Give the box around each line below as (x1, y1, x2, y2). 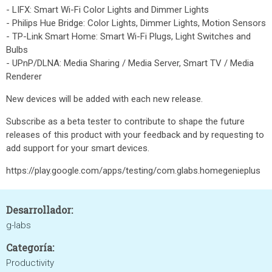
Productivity (6, 257, 54, 268)
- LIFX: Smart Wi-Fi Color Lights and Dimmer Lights (6, 4, 209, 15)
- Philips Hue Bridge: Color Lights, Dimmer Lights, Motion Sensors (6, 18, 266, 29)
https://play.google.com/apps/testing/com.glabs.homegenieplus (6, 165, 260, 176)
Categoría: (6, 241, 54, 254)
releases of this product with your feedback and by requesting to (6, 129, 264, 140)
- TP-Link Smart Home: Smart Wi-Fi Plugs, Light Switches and (6, 31, 251, 42)
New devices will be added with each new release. (6, 93, 203, 104)
